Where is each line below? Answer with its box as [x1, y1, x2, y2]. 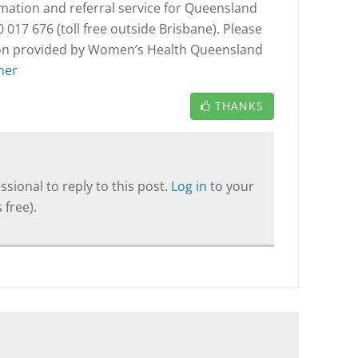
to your [210, 177, 254, 195]
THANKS [215, 98, 264, 113]
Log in [171, 177, 210, 195]
